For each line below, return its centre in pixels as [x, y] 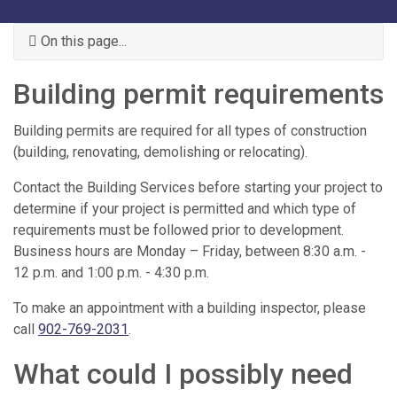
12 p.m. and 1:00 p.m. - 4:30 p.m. [111, 273]
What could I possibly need [183, 374]
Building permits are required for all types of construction [190, 131]
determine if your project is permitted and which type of [185, 209]
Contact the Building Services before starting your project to [198, 188]
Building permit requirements [198, 94]
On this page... [82, 42]
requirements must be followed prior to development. [179, 230]
